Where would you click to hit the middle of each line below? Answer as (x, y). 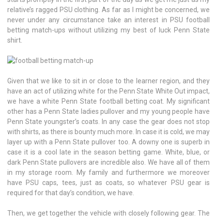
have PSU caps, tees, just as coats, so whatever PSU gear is (108, 183)
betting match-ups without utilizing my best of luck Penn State (108, 30)
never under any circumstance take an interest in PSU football (108, 20)
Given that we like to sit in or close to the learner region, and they (108, 81)
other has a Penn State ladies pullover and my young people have (108, 112)
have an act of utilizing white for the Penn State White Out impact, (108, 91)
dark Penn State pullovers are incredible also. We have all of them (108, 163)
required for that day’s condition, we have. (71, 193)
